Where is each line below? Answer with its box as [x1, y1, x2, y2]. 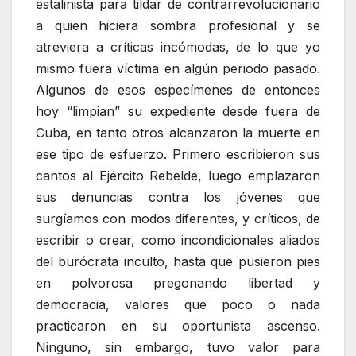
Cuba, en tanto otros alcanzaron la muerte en [36, 125, 320, 141]
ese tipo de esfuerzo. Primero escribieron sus [36, 146, 320, 163]
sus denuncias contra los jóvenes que [36, 189, 320, 206]
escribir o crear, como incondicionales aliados [36, 232, 320, 249]
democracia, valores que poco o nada [36, 296, 320, 313]
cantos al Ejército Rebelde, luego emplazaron [36, 168, 320, 184]
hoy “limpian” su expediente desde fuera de [36, 103, 320, 120]
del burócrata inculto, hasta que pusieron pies [36, 253, 320, 270]
